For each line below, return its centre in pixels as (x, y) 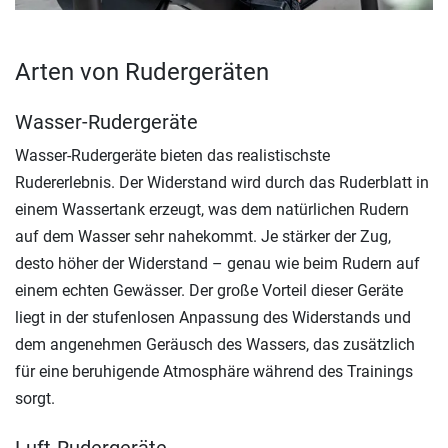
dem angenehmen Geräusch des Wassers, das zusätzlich (215, 344)
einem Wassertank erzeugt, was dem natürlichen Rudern (212, 209)
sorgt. (35, 398)
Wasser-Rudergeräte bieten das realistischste (172, 155)
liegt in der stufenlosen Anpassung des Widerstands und (213, 317)
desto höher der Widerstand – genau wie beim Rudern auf (217, 263)
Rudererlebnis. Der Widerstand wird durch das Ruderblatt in (222, 182)
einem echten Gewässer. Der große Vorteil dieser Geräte (209, 290)
